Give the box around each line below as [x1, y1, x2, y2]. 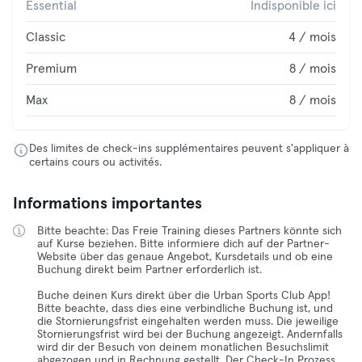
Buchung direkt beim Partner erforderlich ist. [37, 264, 262, 276]
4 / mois [288, 31, 336, 44]
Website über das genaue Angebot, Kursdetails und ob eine [37, 251, 333, 263]
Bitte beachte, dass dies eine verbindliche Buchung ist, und [37, 303, 333, 314]
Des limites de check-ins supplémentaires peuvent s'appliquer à [29, 143, 349, 154]
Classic [26, 31, 65, 44]
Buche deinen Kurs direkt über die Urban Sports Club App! [37, 290, 330, 301]
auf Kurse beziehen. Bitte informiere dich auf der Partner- [37, 238, 330, 250]
